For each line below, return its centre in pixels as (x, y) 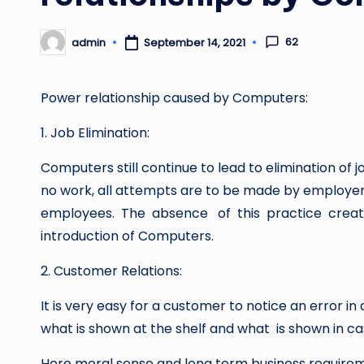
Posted (58, 47)
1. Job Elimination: (103, 133)
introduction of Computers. (127, 236)
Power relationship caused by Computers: (174, 98)
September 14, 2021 (194, 42)
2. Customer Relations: (111, 271)
